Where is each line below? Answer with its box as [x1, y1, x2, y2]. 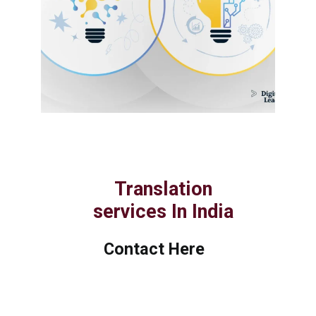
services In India [92, 200, 233, 223]
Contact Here [103, 238, 205, 259]
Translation [114, 177, 212, 200]
